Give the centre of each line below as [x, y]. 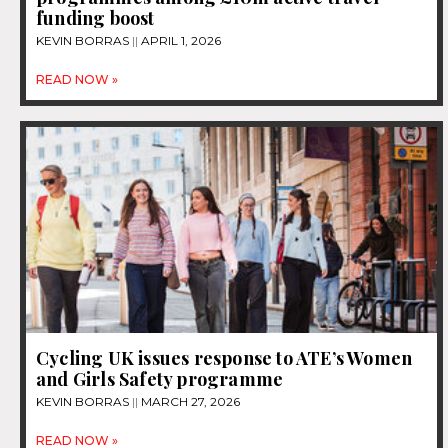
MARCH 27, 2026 [189, 401]
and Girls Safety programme [162, 378]
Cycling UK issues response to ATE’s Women [224, 357]
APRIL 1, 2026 [179, 41]
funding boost [95, 18]
